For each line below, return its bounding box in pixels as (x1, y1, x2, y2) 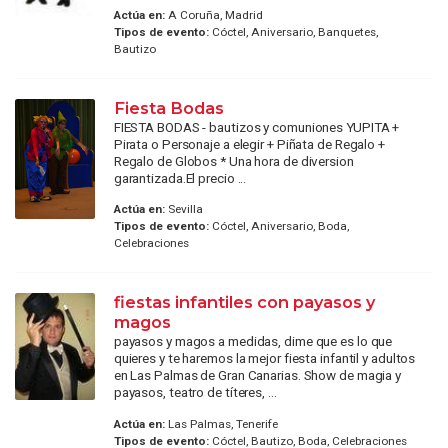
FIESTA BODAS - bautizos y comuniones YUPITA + (113, 118, 400, 135)
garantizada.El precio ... (113, 169, 247, 186)
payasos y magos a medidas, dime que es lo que (113, 333, 393, 350)
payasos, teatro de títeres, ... (113, 384, 277, 401)
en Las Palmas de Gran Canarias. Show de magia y (113, 367, 402, 384)
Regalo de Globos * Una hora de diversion (113, 152, 354, 169)
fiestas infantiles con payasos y (113, 292, 375, 313)
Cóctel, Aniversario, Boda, (208, 219, 349, 234)
